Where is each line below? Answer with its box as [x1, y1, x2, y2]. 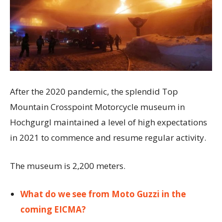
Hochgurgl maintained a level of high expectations [10, 116, 207, 128]
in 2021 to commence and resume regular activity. [10, 131, 206, 143]
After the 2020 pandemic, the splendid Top [10, 85, 178, 97]
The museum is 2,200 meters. [10, 160, 125, 171]
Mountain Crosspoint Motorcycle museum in [10, 101, 185, 112]
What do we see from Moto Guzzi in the [20, 188, 186, 200]
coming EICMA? [20, 203, 86, 215]
